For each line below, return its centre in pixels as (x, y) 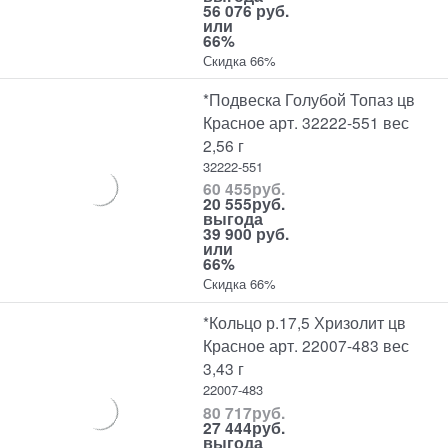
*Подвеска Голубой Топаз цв (309, 98)
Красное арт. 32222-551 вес (306, 121)
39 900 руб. (246, 234)
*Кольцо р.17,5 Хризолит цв (305, 322)
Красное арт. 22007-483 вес (306, 345)
